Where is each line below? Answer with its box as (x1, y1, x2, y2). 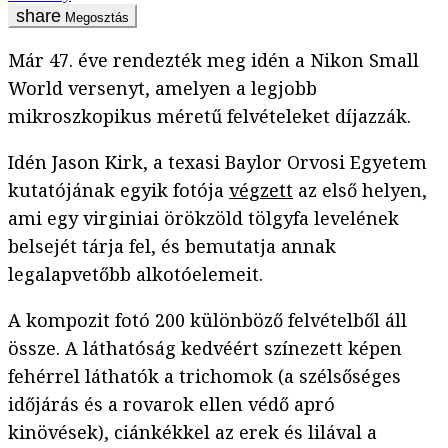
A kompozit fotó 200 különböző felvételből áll (8, 308, 407, 333)
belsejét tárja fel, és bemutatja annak (8, 234, 336, 259)
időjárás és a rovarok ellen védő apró (8, 392, 335, 417)
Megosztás (65, 10, 129, 26)
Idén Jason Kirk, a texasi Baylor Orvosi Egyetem (8, 150, 427, 175)
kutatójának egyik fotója (8, 178, 229, 203)
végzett (229, 178, 293, 203)
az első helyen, (293, 178, 427, 203)
